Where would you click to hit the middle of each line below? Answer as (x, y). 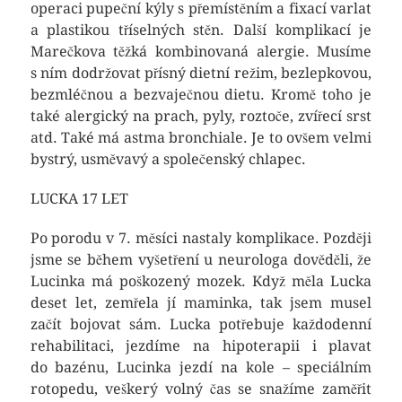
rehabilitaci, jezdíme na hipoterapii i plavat (201, 346)
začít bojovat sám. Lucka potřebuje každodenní (201, 324)
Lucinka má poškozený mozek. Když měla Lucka (201, 281)
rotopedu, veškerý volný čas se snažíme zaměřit (201, 389)
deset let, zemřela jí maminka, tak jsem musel (201, 303)
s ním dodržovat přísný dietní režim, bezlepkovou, (201, 73)
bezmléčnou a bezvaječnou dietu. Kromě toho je (201, 95)
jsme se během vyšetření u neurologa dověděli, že (201, 260)
